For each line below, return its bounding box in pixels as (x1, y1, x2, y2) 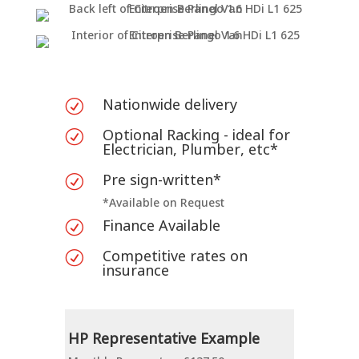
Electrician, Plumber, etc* (102, 139, 278, 159)
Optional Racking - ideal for (102, 125, 290, 144)
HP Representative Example (68, 329, 260, 348)
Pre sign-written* (102, 170, 221, 189)
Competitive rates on (102, 246, 248, 265)
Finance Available (102, 216, 220, 235)
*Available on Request (102, 194, 224, 211)
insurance (102, 260, 169, 280)
